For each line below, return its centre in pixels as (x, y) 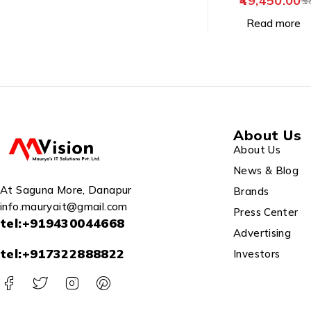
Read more (274, 23)
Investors (257, 254)
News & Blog (266, 170)
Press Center (266, 212)
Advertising (262, 233)
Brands (251, 191)
